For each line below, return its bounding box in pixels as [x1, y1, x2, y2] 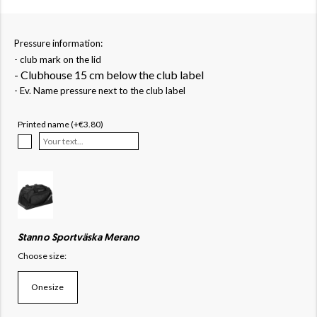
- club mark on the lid [14, 54, 101, 65]
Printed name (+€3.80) [18, 119, 103, 129]
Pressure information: [14, 38, 103, 49]
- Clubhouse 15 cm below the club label [14, 68, 204, 81]
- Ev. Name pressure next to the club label [14, 85, 185, 96]
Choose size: [18, 250, 67, 261]
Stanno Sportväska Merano [18, 232, 140, 243]
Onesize [31, 282, 64, 293]
